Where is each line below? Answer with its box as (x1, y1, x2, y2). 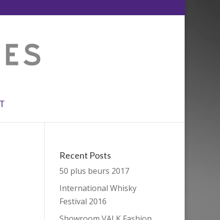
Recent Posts (59, 150, 111, 161)
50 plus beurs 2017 (59, 165, 129, 176)
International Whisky (59, 183, 137, 193)
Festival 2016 (59, 196, 107, 207)
